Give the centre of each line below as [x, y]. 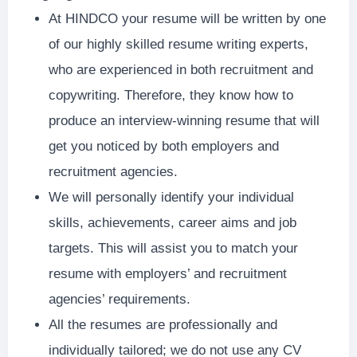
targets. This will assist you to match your [173, 248]
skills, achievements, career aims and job [172, 222]
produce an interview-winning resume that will [184, 120]
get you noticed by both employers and [163, 146]
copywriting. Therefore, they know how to [171, 95]
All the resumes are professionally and [163, 324]
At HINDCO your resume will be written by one [187, 18]
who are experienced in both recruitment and [180, 69]
